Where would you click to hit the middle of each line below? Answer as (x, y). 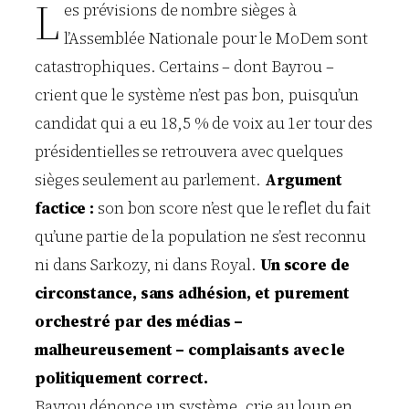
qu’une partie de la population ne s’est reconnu (201, 236)
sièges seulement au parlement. (150, 179)
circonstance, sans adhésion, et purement (192, 293)
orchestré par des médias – (139, 321)
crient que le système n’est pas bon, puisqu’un (197, 94)
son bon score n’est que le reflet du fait (232, 208)
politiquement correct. (121, 378)
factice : (65, 208)
